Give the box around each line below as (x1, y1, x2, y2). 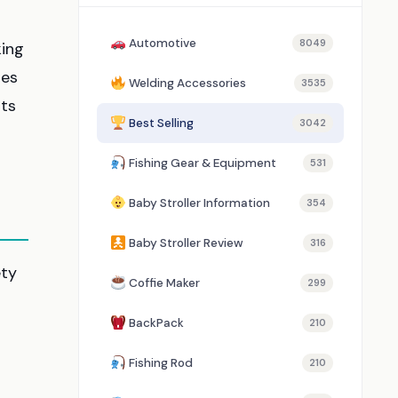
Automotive (129, 36, 196, 51)
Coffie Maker (129, 275, 200, 291)
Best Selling (129, 115, 194, 131)
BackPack (129, 315, 184, 330)
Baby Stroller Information (129, 195, 270, 211)
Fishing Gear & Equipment (129, 155, 276, 171)
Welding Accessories (129, 76, 246, 91)
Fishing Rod (129, 355, 193, 370)
